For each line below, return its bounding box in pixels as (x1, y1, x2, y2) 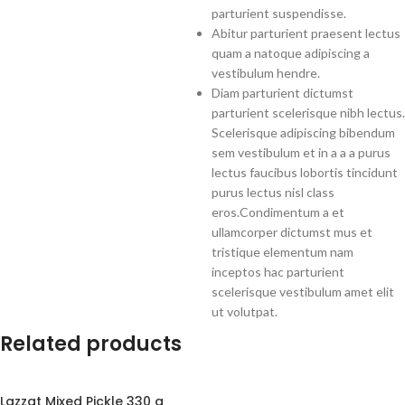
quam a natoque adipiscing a (212, 45, 370, 61)
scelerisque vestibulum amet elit (212, 284, 394, 300)
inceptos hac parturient (212, 264, 344, 280)
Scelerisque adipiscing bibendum (212, 125, 395, 141)
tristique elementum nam (212, 244, 353, 260)
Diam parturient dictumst (212, 85, 353, 101)
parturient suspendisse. (212, 5, 346, 22)
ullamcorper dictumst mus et (212, 224, 372, 240)
